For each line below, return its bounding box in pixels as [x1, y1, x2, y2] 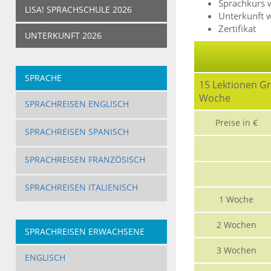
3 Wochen [216, 244, 256, 256]
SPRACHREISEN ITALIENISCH [24, 181, 138, 194]
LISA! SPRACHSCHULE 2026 [24, 4, 132, 16]
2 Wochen [216, 219, 256, 231]
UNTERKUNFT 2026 [24, 30, 102, 42]
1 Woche [219, 194, 253, 206]
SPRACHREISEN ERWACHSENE [24, 226, 145, 238]
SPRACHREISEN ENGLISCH [24, 98, 129, 110]
